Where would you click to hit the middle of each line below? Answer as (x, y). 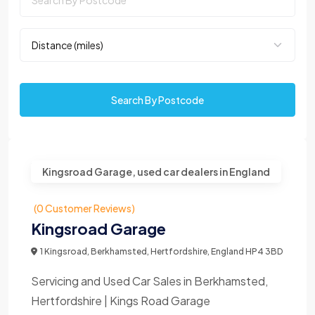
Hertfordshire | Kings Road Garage (121, 300)
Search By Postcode (157, 100)
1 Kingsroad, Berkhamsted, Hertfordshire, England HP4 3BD (161, 251)
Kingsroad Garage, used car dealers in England (156, 171)
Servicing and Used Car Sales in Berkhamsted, (149, 281)
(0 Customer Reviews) (84, 208)
